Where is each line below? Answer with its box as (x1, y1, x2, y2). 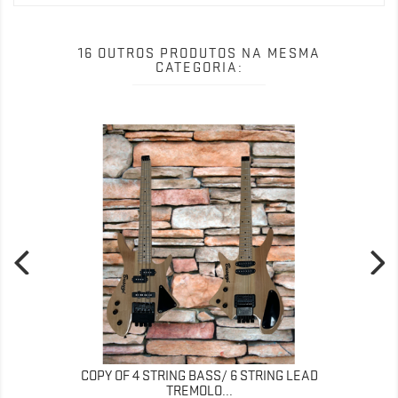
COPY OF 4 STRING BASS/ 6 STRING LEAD (80, 367, 318, 384)
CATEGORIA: (155, 59, 243, 76)
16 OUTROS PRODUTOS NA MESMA (77, 44, 321, 61)
